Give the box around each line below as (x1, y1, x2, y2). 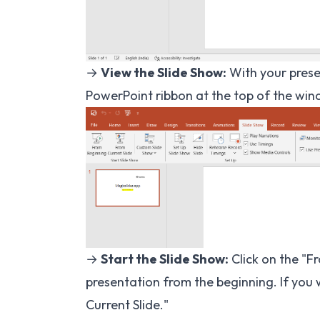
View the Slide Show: (101, 64, 226, 81)
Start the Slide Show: (101, 251, 229, 268)
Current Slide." (86, 296, 169, 314)
